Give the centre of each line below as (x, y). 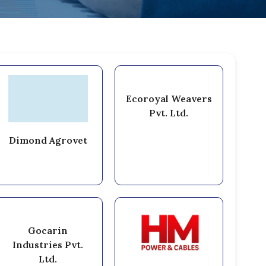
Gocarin (48, 230)
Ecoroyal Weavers (169, 98)
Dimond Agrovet (48, 140)
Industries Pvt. (48, 244)
